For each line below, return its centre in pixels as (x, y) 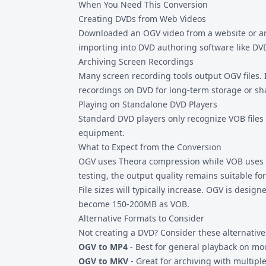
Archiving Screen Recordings (136, 61)
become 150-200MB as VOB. (134, 204)
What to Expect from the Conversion (150, 147)
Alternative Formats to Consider (141, 218)
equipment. (102, 133)
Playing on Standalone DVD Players (148, 104)
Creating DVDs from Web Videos (142, 19)
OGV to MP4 (103, 247)
